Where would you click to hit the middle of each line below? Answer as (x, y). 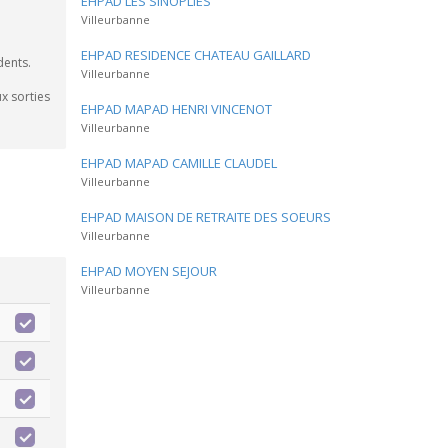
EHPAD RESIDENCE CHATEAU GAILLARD (196, 55)
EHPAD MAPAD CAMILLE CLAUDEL (179, 163)
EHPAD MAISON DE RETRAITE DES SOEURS (206, 217)
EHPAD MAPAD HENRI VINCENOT (176, 109)
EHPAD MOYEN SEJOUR (149, 271)
